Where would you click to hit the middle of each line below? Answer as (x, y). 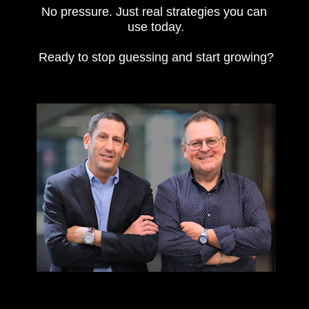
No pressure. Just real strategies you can (154, 12)
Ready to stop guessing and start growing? (156, 58)
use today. (156, 27)
